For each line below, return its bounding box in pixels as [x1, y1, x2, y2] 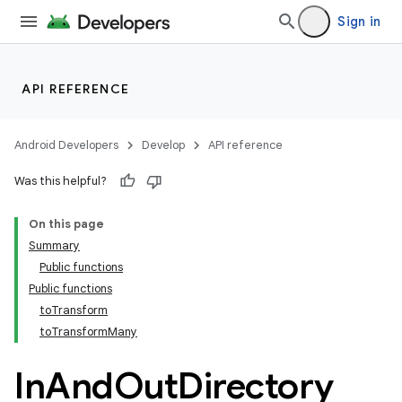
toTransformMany [39, 324, 137, 339]
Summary [29, 238, 80, 253]
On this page [29, 216, 104, 232]
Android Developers [14, 137, 118, 153]
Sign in [337, 13, 380, 30]
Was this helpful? [14, 173, 107, 188]
